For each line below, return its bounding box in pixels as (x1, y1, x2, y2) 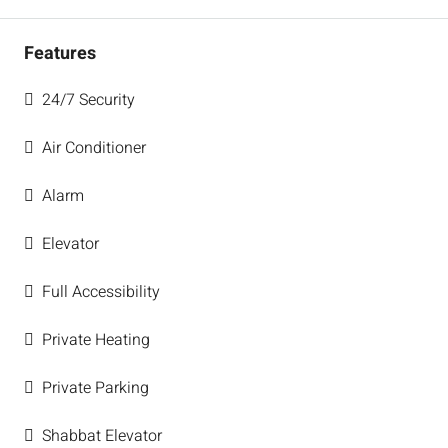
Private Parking (42, 376, 149, 401)
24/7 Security (42, 88, 135, 113)
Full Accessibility (42, 280, 160, 305)
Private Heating (42, 328, 150, 353)
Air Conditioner (42, 136, 146, 161)
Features (24, 40, 96, 68)
